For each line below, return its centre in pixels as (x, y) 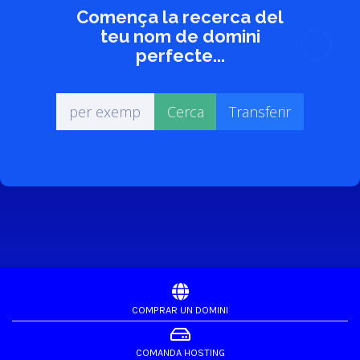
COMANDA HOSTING (180, 352)
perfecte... (180, 55)
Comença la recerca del (180, 16)
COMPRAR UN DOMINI (180, 309)
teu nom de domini (180, 36)
